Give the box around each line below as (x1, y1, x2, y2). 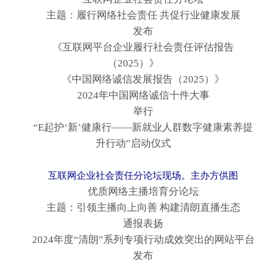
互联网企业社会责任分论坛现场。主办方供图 (48, 170, 238, 181)
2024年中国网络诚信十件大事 (56, 90, 210, 102)
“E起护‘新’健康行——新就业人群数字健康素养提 (13, 122, 253, 134)
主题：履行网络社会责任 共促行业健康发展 (26, 9, 240, 21)
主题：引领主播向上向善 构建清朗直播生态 (26, 202, 240, 214)
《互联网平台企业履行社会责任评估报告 (32, 42, 234, 53)
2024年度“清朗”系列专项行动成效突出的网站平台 (11, 234, 255, 246)
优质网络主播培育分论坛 (67, 186, 199, 198)
